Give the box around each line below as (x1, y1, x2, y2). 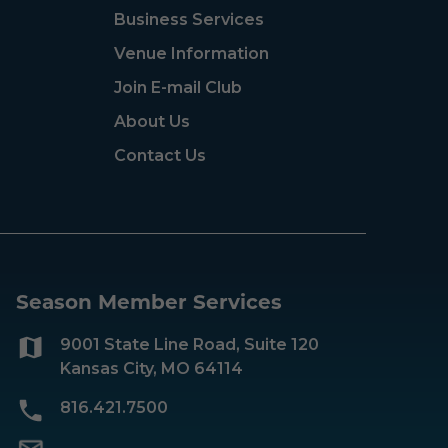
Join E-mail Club (113, 77, 242, 97)
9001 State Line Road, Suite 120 (60, 334, 319, 354)
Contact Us (113, 145, 206, 165)
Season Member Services (16, 289, 282, 314)
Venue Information (113, 43, 269, 63)
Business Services (113, 9, 264, 29)
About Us (113, 111, 190, 131)
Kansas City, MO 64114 (60, 358, 243, 378)
